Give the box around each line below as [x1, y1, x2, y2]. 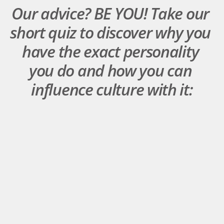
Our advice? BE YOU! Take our [11, 2, 209, 24]
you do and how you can [28, 59, 192, 81]
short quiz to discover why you [10, 21, 211, 43]
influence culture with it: [31, 78, 193, 100]
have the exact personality [22, 40, 199, 62]
